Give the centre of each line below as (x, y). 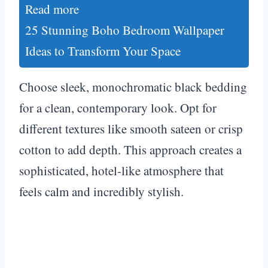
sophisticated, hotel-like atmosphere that (121, 170)
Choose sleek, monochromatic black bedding (133, 86)
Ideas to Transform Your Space (103, 51)
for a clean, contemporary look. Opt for (118, 107)
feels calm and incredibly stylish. (101, 191)
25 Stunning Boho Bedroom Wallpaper (125, 30)
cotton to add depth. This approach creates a (130, 149)
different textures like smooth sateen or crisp (131, 128)
